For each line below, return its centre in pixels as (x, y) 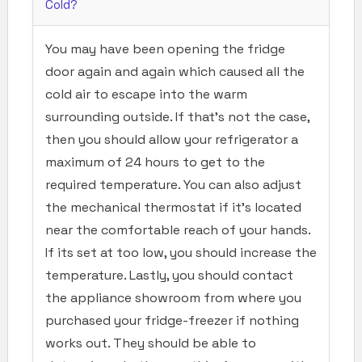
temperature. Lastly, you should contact (169, 275)
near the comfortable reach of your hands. (178, 229)
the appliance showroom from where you (173, 297)
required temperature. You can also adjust (173, 184)
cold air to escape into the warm (146, 94)
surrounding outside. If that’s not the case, (177, 116)
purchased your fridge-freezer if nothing (172, 320)
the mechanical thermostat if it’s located (173, 207)
